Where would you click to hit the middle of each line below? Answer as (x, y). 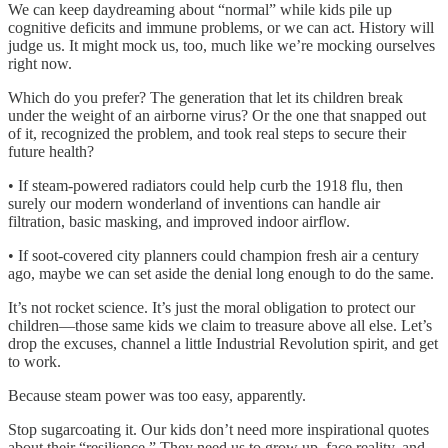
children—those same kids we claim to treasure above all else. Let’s (220, 325)
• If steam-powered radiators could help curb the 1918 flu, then (205, 185)
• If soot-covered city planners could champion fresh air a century (213, 255)
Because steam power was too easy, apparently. (157, 395)
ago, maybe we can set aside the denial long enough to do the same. (221, 273)
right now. (40, 63)
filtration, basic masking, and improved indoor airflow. (179, 221)
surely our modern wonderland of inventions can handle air (194, 203)
